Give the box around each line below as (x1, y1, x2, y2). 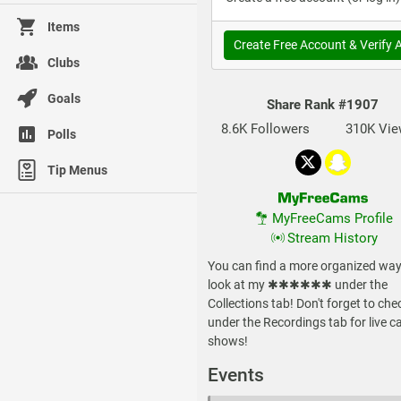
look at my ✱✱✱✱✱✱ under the (208, 277, 388, 292)
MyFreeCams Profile (271, 209, 393, 226)
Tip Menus (47, 163, 107, 177)
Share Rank (267, 96, 338, 113)
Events (208, 363, 264, 386)
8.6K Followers (220, 120, 310, 137)
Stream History (286, 229, 378, 246)
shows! (208, 333, 248, 348)
